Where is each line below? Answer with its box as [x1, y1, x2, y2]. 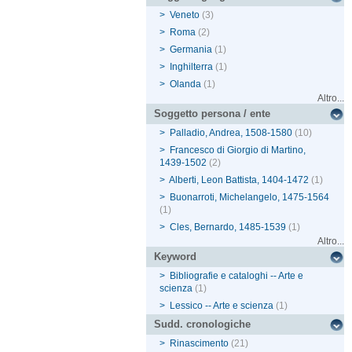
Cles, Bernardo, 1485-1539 [170, 222, 287, 233]
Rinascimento [170, 338, 229, 350]
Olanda [170, 79, 202, 90]
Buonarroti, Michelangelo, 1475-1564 [170, 192, 330, 203]
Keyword [154, 251, 197, 263]
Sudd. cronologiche [154, 318, 251, 331]
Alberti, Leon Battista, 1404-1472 [169, 174, 310, 186]
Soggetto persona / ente [154, 108, 271, 120]
